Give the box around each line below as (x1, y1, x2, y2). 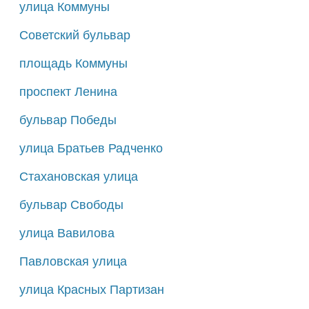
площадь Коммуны (19, 56, 128, 70)
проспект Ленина (19, 84, 117, 99)
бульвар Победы (19, 112, 117, 127)
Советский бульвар (19, 28, 130, 42)
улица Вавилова (19, 226, 114, 240)
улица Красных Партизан (19, 282, 164, 297)
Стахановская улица (19, 169, 138, 183)
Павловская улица (19, 254, 127, 268)
